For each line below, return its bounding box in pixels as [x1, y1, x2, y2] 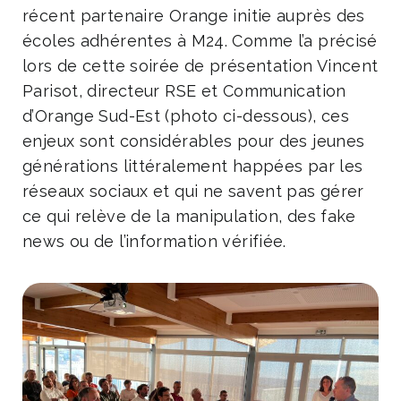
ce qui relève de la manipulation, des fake [22, 207, 356, 226]
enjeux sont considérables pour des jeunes [22, 132, 365, 151]
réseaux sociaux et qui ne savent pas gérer [22, 182, 364, 201]
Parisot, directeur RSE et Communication [22, 81, 346, 101]
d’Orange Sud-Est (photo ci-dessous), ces [22, 107, 349, 126]
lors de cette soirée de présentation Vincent [22, 56, 379, 76]
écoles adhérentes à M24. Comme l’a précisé [22, 31, 378, 51]
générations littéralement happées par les [22, 157, 363, 176]
